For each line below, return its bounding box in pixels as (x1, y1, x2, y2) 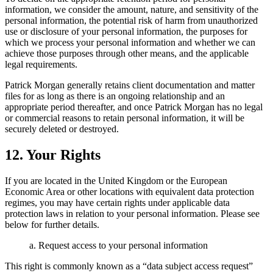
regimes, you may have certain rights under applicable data (5, 197, 230, 208)
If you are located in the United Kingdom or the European (5, 175, 227, 186)
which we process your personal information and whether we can (5, 37, 255, 48)
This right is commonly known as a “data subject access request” (5, 260, 253, 271)
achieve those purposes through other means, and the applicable (5, 48, 249, 58)
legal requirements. (5, 58, 77, 69)
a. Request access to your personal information (29, 239, 208, 250)
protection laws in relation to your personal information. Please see (5, 208, 260, 219)
